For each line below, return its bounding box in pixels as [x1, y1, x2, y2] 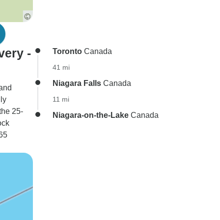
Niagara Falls [53, 79, 101, 87]
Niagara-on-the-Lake [53, 111, 129, 119]
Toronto [53, 47, 82, 55]
